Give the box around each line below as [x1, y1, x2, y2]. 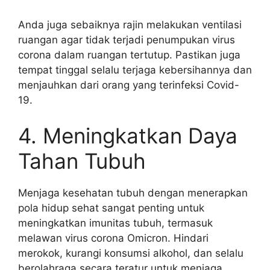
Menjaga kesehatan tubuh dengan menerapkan [18, 187, 248, 199]
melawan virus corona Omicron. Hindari [18, 232, 209, 244]
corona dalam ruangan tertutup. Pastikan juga [18, 48, 240, 61]
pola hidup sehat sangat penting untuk [18, 202, 204, 214]
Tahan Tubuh [18, 148, 146, 174]
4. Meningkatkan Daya [18, 123, 237, 148]
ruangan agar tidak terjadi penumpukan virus [18, 33, 235, 46]
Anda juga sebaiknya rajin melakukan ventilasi [18, 18, 242, 31]
